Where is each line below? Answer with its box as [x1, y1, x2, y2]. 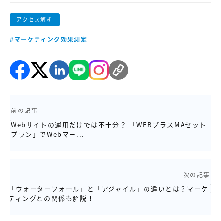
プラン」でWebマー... [11, 129, 85, 139]
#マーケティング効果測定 [10, 35, 88, 44]
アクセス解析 [16, 15, 53, 24]
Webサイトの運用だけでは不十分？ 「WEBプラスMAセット [11, 120, 207, 130]
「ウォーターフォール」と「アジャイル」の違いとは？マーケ [8, 184, 209, 194]
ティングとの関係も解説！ [8, 193, 95, 203]
